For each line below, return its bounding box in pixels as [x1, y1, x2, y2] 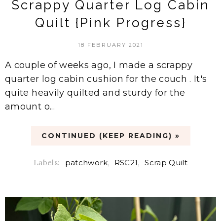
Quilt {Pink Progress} [35, 15, 186, 30]
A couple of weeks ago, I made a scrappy [5, 59, 193, 71]
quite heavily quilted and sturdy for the [5, 87, 185, 98]
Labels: [33, 157, 62, 167]
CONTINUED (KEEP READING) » [41, 131, 180, 140]
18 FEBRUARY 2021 [77, 41, 144, 48]
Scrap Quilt [145, 157, 188, 167]
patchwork [65, 157, 108, 167]
